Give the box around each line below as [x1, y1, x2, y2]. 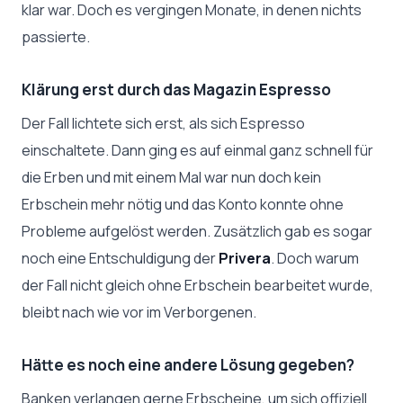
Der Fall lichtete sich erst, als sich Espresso [22, 113, 305, 133]
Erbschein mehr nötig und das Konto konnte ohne [22, 194, 344, 214]
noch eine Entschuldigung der [22, 248, 219, 268]
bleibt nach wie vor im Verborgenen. [22, 302, 256, 322]
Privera [219, 248, 271, 268]
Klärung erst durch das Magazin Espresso [22, 79, 331, 101]
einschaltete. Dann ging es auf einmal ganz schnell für [22, 140, 373, 160]
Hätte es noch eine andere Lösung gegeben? [22, 354, 354, 375]
